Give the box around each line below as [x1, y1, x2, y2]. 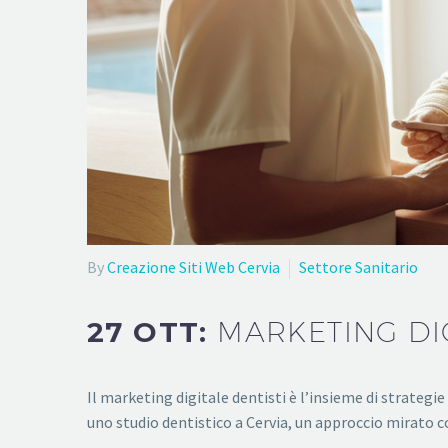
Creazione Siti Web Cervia [107, 256, 280, 277]
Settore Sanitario [299, 256, 418, 277]
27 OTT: [87, 315, 218, 350]
